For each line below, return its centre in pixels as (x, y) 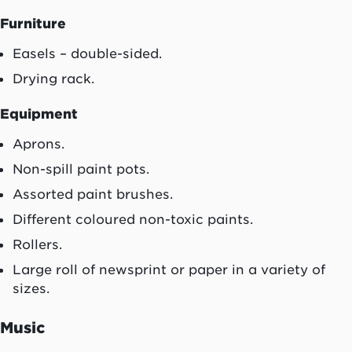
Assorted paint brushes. (93, 194)
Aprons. (38, 144)
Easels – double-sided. (87, 54)
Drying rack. (53, 79)
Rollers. (37, 245)
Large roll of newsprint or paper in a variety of (169, 270)
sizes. (31, 289)
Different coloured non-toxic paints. (133, 220)
